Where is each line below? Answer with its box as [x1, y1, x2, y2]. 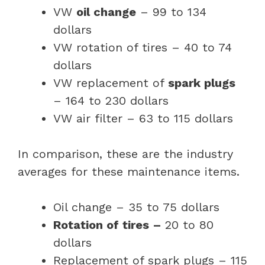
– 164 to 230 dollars [53, 93, 169, 108]
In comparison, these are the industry [18, 146, 233, 161]
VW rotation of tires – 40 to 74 [53, 40, 232, 54]
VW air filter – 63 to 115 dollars [53, 111, 237, 125]
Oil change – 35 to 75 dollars [53, 199, 219, 214]
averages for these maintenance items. [18, 164, 240, 179]
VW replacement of [53, 75, 168, 90]
